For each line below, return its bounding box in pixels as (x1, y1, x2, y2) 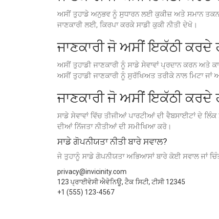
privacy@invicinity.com (57, 168, 127, 175)
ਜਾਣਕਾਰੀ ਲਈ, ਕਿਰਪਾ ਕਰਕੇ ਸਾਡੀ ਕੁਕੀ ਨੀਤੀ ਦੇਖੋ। (57, 21, 197, 29)
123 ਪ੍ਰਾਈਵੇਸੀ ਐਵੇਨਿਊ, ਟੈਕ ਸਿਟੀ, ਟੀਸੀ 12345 (57, 178, 185, 186)
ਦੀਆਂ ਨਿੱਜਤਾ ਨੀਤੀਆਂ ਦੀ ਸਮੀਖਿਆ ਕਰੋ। (57, 122, 172, 131)
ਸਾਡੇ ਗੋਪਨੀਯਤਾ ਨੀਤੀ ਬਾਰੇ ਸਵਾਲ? (57, 136, 167, 147)
